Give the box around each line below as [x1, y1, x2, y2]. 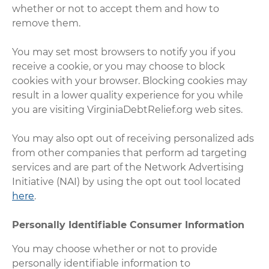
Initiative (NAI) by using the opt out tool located [12, 175, 241, 187]
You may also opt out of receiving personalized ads [12, 132, 255, 144]
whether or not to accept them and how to [12, 2, 220, 14]
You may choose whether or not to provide [12, 243, 218, 255]
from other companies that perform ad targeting [12, 147, 247, 159]
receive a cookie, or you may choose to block [12, 60, 226, 72]
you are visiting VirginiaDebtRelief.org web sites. [12, 103, 243, 115]
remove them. [12, 17, 81, 29]
